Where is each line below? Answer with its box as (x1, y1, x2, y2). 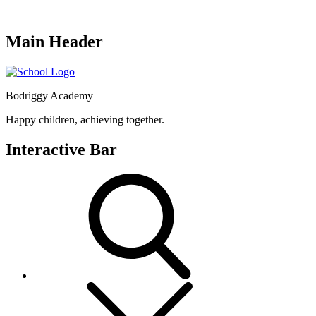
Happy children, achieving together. (6, 113, 164, 126)
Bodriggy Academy (6, 89, 93, 102)
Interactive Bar (6, 140, 117, 159)
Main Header (6, 32, 103, 51)
